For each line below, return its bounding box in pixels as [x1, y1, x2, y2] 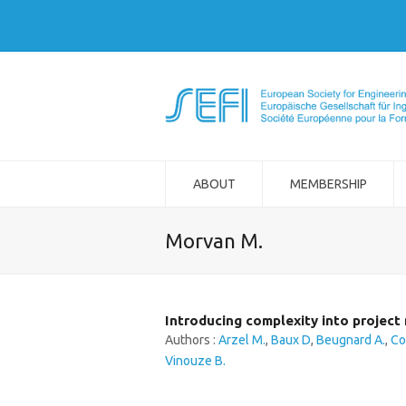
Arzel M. [218, 333, 266, 347]
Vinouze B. [165, 353, 226, 368]
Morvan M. [165, 229, 263, 252]
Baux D [271, 333, 311, 347]
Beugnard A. [316, 333, 385, 347]
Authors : [165, 333, 218, 347]
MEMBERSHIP [289, 177, 367, 191]
